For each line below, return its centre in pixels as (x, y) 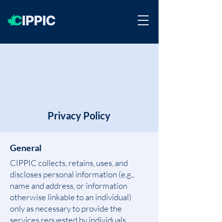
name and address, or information (69, 186)
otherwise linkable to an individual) (71, 197)
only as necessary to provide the (66, 208)
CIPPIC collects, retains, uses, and (69, 163)
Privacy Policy (79, 115)
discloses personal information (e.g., (72, 174)
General (26, 148)
